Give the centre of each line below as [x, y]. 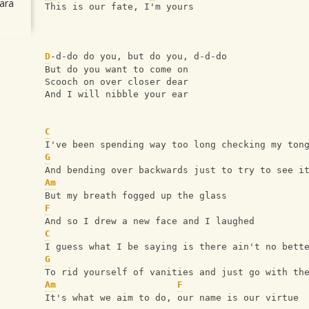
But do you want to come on [117, 69]
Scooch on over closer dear [117, 82]
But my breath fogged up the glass [136, 196]
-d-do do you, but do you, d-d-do [139, 56]
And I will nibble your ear [117, 94]
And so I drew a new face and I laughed [150, 221]
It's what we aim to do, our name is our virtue [172, 298]
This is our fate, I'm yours [119, 7]
